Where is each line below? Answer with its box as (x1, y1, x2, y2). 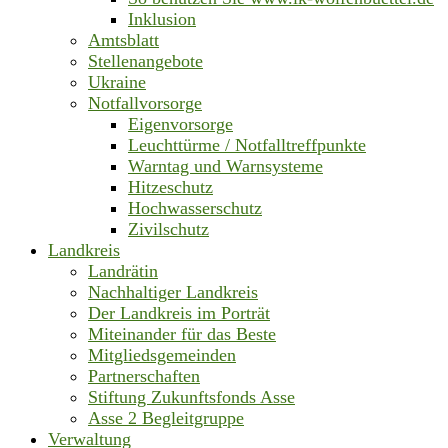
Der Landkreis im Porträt (88, 302, 270, 323)
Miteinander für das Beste (88, 323, 276, 344)
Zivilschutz (128, 218, 209, 239)
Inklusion (128, 8, 196, 29)
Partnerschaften (88, 365, 200, 386)
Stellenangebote (88, 50, 203, 71)
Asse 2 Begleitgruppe (88, 407, 244, 428)
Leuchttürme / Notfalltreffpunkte (128, 134, 366, 155)
